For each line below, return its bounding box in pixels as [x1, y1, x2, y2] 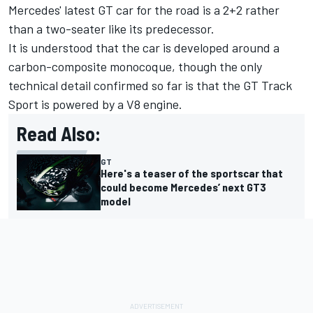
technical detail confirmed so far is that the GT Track [8, 77, 292, 93]
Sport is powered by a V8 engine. [8, 96, 188, 112]
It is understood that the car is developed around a [8, 39, 279, 55]
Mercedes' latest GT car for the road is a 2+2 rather [8, 1, 279, 17]
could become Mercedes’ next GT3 [101, 180, 266, 194]
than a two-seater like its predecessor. [8, 20, 220, 36]
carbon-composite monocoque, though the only [8, 58, 262, 74]
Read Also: [17, 121, 101, 145]
